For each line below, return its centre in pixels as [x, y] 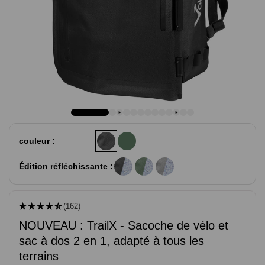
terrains [39, 256]
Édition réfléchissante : [66, 166]
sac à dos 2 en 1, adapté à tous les [112, 240]
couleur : [37, 140]
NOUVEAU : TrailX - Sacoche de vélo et [124, 225]
